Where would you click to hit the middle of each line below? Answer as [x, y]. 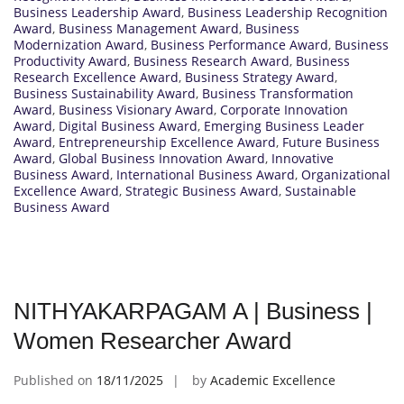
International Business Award [206, 175]
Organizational [346, 175]
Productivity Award [70, 61]
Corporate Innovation [284, 110]
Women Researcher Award [152, 341]
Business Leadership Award [97, 13]
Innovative [303, 159]
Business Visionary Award [136, 110]
